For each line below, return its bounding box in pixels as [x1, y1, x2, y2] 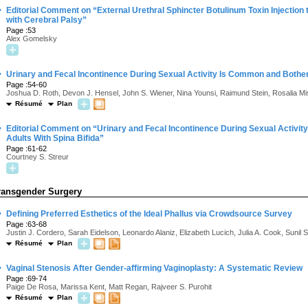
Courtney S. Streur [6, 153, 69, 161]
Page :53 [6, 26, 36, 34]
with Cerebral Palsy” [6, 15, 87, 25]
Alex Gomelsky [6, 34, 57, 43]
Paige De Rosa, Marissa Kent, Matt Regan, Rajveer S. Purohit [6, 283, 212, 291]
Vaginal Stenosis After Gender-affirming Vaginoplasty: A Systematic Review [6, 263, 302, 273]
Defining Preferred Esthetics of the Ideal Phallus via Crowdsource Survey [6, 209, 292, 219]
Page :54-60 [6, 80, 47, 89]
